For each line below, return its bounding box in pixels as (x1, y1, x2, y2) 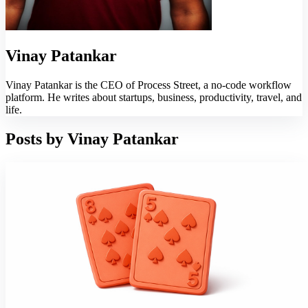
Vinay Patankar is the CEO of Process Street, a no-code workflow (5, 78, 291, 91)
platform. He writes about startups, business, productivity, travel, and (5, 91, 302, 103)
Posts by (5, 129, 67, 148)
